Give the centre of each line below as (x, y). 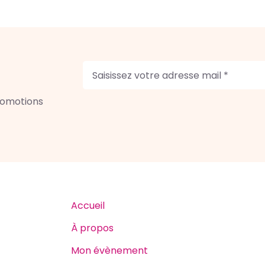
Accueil (88, 206)
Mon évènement (109, 251)
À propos (92, 228)
